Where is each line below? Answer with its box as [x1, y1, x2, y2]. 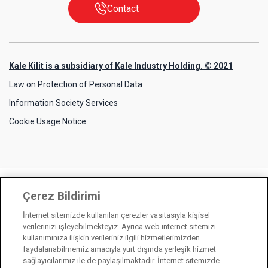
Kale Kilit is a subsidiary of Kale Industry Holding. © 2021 [9, 61, 233, 71]
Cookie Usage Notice [9, 117, 86, 127]
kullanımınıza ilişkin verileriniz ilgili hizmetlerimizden [23, 233, 200, 242]
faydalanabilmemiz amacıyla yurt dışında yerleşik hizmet [23, 245, 217, 254]
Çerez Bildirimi [23, 189, 101, 203]
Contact [107, 3, 139, 15]
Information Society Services [9, 98, 118, 108]
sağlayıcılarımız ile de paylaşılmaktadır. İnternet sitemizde [23, 256, 220, 265]
